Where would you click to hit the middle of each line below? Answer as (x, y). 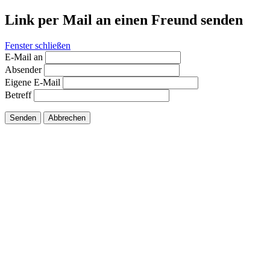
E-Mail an (24, 57)
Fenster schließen (38, 45)
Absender (23, 69)
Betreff (18, 95)
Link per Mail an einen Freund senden (124, 20)
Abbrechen (67, 118)
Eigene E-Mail (33, 82)
